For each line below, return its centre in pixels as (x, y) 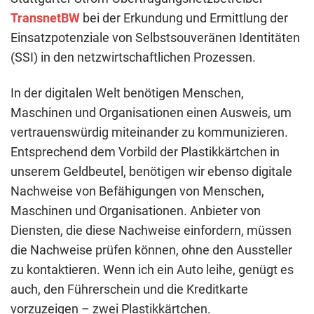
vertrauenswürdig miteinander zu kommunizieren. (149, 132)
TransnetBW (45, 18)
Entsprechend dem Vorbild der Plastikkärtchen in (145, 151)
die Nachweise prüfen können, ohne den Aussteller (151, 250)
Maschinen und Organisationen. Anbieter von (136, 210)
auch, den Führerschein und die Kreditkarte (129, 289)
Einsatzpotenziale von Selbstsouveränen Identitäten (155, 38)
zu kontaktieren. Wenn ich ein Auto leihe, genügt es (152, 269)
